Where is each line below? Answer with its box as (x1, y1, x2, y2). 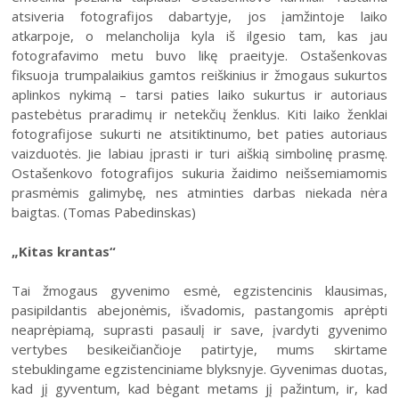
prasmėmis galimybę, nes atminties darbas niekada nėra (12, 183, 387, 201)
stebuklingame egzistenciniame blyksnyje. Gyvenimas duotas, (12, 360, 387, 378)
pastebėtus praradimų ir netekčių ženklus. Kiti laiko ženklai (12, 105, 387, 123)
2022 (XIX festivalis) (104, 258, 232, 278)
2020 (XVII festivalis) (104, 317, 238, 337)
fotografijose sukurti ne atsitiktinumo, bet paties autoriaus (12, 125, 387, 142)
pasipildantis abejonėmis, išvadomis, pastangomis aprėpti (12, 301, 387, 319)
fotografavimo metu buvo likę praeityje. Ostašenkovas (12, 46, 387, 64)
